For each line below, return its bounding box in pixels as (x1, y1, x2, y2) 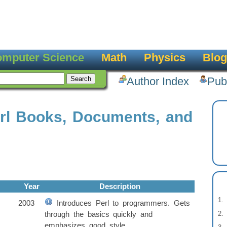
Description (99, 182, 140, 191)
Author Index (127, 75, 189, 88)
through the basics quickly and (45, 210, 153, 219)
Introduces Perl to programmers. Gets (53, 199, 190, 208)
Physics (144, 51, 185, 64)
